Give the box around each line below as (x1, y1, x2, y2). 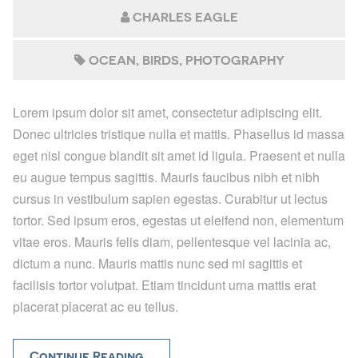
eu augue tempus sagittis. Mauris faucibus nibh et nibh (13, 168, 320, 187)
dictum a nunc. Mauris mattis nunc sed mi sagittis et (13, 254, 302, 273)
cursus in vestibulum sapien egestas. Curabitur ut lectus (13, 189, 328, 209)
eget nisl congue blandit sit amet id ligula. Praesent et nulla (13, 146, 345, 165)
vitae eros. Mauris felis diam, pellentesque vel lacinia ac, (13, 233, 331, 252)
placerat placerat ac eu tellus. (13, 297, 178, 316)
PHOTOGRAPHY (185, 52, 284, 68)
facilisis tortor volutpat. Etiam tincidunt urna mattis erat (13, 276, 316, 295)
